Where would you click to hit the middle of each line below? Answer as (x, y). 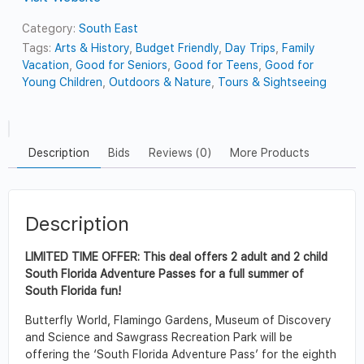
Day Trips (251, 48)
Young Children (63, 82)
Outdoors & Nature (160, 82)
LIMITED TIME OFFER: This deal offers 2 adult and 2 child (176, 257)
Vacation (46, 65)
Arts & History (92, 48)
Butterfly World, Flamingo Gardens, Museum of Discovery (178, 320)
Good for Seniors (122, 65)
